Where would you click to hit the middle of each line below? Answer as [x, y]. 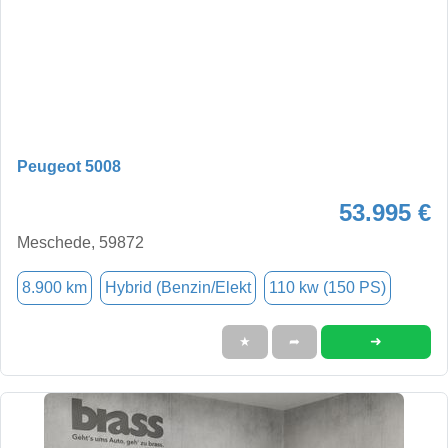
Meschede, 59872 [80, 242]
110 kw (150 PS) [327, 287]
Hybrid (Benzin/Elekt [178, 287]
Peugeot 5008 [69, 166]
